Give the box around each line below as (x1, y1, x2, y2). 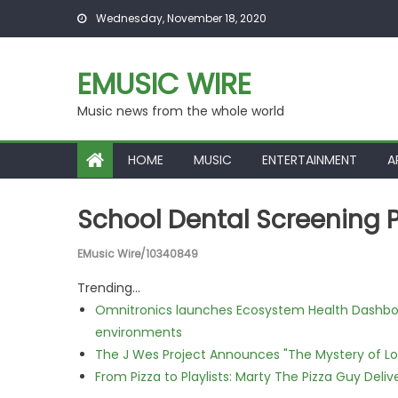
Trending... (77, 279, 140, 297)
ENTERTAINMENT (262, 151, 357, 169)
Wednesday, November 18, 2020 (93, 11, 267, 26)
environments (95, 323, 182, 341)
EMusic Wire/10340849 (77, 246, 198, 261)
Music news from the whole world (77, 102, 284, 120)
